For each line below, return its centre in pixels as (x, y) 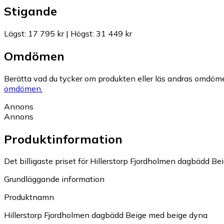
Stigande (30, 11)
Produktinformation (63, 139)
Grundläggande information (54, 179)
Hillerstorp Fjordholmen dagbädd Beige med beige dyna (106, 215)
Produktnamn (29, 197)
